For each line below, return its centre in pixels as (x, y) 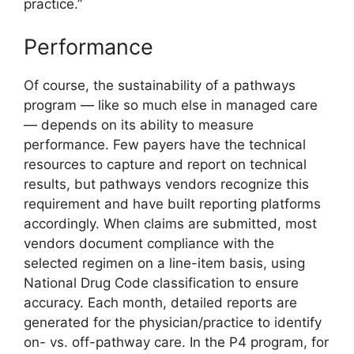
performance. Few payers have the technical (165, 144)
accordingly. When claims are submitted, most (170, 223)
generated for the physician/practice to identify (173, 322)
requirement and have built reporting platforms (172, 203)
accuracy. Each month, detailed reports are (160, 302)
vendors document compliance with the (149, 243)
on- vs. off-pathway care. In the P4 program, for (176, 342)
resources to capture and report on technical (165, 164)
